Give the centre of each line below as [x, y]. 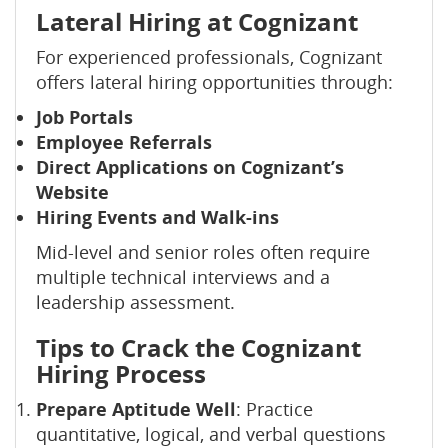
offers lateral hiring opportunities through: [214, 82]
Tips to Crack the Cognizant [198, 347]
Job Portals [84, 117]
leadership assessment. [135, 302]
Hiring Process [121, 373]
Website [72, 192]
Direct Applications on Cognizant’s [190, 167]
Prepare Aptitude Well [136, 409]
